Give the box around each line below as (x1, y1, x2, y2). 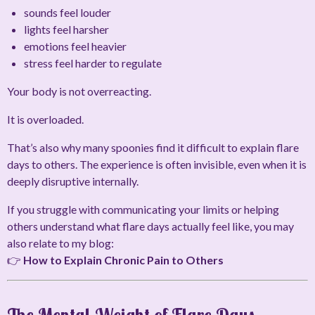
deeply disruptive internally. (7, 174, 139, 188)
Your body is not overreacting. (7, 84, 151, 98)
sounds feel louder (24, 6, 111, 20)
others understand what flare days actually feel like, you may (7, 219, 294, 233)
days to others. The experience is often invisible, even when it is (7, 157, 307, 172)
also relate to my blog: (7, 236, 114, 250)
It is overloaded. (7, 112, 84, 127)
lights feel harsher (24, 22, 109, 37)
